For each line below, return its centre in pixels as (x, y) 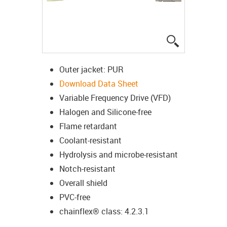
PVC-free (75, 197)
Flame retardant (88, 126)
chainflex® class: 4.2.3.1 (104, 211)
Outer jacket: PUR (91, 69)
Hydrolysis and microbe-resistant (119, 154)
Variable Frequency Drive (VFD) (115, 98)
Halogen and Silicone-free (105, 112)
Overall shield (83, 183)
